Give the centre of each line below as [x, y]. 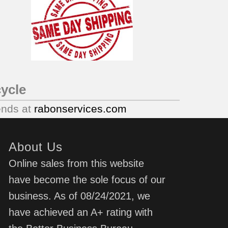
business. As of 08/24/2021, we [80, 196]
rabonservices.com [81, 109]
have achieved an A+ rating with [81, 212]
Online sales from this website [77, 164]
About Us [36, 147]
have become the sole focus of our [87, 180]
